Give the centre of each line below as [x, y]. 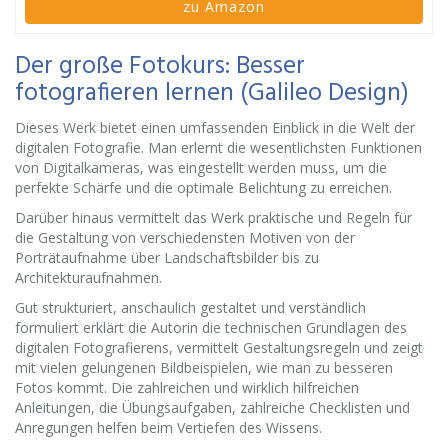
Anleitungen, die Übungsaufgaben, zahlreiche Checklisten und [212, 407]
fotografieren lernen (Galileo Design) [212, 94]
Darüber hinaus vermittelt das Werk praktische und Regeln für [213, 217]
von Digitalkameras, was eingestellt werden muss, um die [201, 167]
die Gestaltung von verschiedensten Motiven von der [185, 237]
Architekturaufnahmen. [88, 277]
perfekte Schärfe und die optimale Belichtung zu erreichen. [203, 187]
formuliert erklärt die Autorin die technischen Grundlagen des [211, 327]
